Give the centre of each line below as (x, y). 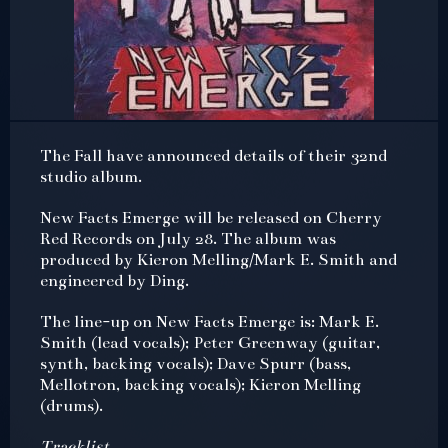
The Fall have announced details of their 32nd (213, 155)
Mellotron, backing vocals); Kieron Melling (200, 384)
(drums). (71, 405)
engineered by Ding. (114, 280)
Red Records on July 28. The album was (188, 238)
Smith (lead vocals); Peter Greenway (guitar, (210, 342)
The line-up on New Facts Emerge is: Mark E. (209, 321)
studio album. (91, 176)
